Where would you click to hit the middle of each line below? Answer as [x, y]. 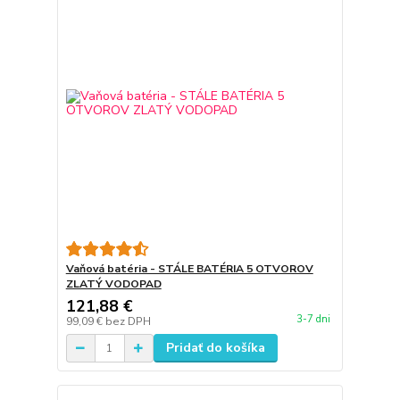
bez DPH [128, 322]
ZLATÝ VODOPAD [113, 284]
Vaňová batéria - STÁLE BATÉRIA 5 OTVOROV [189, 269]
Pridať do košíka [215, 348]
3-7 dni [313, 320]
